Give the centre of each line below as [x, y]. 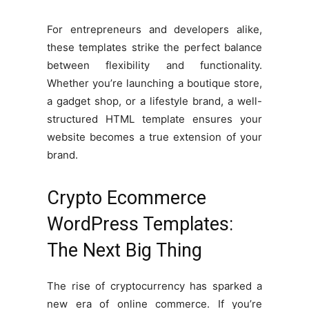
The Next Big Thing [124, 250]
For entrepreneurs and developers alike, [154, 29]
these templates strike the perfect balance [154, 47]
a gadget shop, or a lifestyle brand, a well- [154, 101]
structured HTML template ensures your [154, 119]
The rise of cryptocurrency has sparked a [154, 286]
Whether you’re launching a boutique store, [154, 83]
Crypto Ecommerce [127, 198]
